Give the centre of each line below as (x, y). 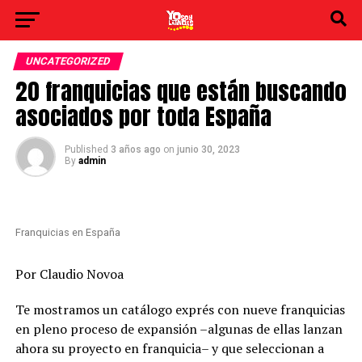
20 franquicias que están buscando (181, 91)
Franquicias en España (67, 232)
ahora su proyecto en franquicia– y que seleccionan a (169, 348)
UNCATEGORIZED (68, 61)
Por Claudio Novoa (69, 274)
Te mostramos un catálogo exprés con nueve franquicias (180, 309)
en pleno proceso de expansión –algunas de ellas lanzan (179, 329)
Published (86, 149)
